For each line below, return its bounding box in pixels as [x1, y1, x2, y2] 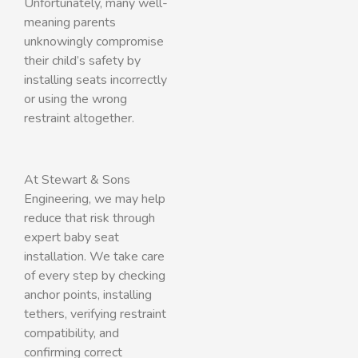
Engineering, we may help [24, 189, 165, 208]
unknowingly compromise [24, 32, 164, 50]
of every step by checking [24, 266, 165, 284]
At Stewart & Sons [24, 170, 130, 189]
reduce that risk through [24, 209, 155, 227]
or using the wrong [24, 89, 127, 108]
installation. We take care [24, 247, 165, 265]
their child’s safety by [24, 51, 141, 70]
